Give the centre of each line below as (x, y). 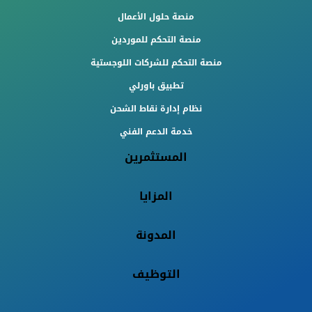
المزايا (156, 196)
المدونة (156, 235)
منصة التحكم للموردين (156, 39)
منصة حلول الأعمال (156, 16)
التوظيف (156, 274)
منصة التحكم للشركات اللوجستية (156, 62)
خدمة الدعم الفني (156, 131)
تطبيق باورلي (156, 85)
